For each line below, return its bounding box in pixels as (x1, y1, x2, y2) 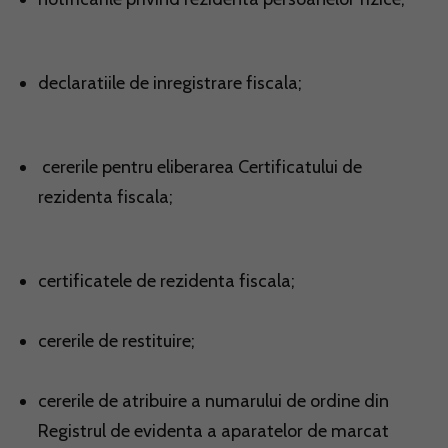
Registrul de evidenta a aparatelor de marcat (38, 420, 389, 443)
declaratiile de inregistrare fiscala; (38, 72, 302, 95)
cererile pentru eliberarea (38, 156, 238, 179)
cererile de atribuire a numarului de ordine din (38, 390, 389, 413)
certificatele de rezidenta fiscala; (38, 270, 295, 293)
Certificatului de (238, 156, 362, 179)
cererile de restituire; (38, 330, 195, 353)
